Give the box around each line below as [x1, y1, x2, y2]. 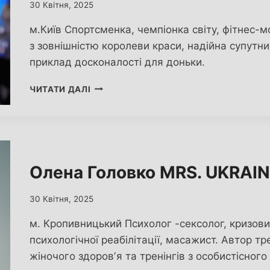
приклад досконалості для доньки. [30, 55, 205, 68]
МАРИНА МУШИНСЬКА [90, 81, 192, 91]
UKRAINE [90, 106, 130, 116]
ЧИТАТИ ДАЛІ [30, 84, 91, 94]
